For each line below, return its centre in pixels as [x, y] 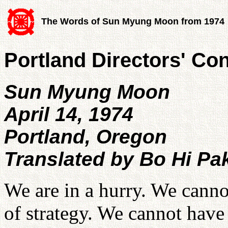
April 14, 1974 [69, 114]
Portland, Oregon [85, 137]
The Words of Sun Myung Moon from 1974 [133, 21]
